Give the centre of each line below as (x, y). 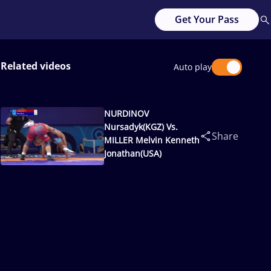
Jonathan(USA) (133, 153)
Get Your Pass (207, 19)
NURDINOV (127, 113)
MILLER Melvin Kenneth (152, 140)
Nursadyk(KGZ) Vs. (141, 127)
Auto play (193, 67)
